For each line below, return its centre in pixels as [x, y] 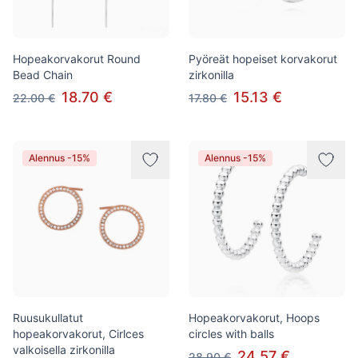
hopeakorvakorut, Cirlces [78, 334]
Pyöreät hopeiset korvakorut [263, 59]
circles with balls [231, 334]
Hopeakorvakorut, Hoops [254, 318]
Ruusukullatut [48, 318]
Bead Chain [43, 75]
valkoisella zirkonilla [64, 350]
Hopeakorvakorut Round [77, 59]
